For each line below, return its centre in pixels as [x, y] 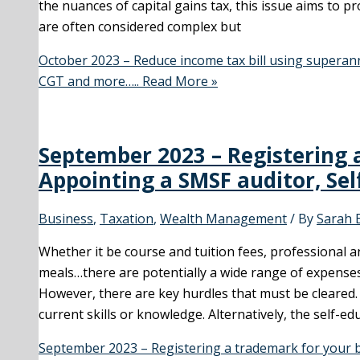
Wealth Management [223, 219]
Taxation [127, 219]
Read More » [178, 81]
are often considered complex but [140, 26]
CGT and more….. [89, 81]
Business [66, 219]
